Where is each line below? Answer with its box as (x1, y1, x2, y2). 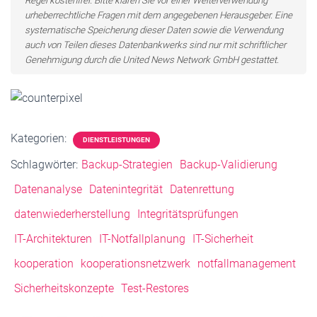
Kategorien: (11, 132, 69, 146)
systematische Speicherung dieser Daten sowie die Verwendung (25, 25, 283, 35)
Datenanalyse (14, 183, 82, 197)
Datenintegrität (89, 183, 163, 197)
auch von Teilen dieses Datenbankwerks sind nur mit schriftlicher (25, 40, 286, 50)
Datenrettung (170, 183, 234, 197)
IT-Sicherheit (192, 232, 253, 246)
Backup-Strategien (81, 158, 173, 172)
